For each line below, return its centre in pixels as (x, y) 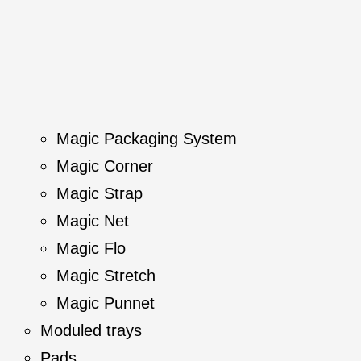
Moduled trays (91, 330)
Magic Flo (91, 248)
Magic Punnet (106, 303)
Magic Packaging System (147, 139)
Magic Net (93, 221)
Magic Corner (105, 166)
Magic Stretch (106, 276)
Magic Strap (100, 193)
